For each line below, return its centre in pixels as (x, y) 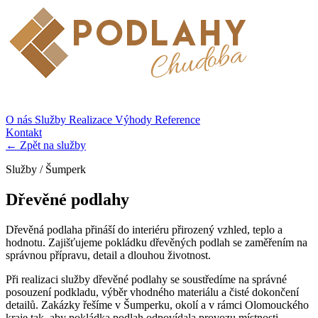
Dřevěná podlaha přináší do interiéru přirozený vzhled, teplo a (144, 229)
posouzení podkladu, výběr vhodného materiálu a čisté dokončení (152, 292)
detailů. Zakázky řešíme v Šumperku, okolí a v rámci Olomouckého (157, 305)
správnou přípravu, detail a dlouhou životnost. (108, 255)
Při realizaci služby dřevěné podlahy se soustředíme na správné (146, 279)
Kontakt (24, 132)
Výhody (135, 120)
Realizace (92, 120)
